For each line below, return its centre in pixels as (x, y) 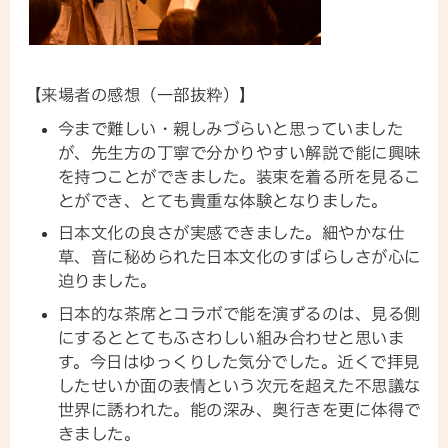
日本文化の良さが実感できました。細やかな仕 (231, 233)
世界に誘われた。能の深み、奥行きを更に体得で (239, 409)
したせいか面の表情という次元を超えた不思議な (239, 385)
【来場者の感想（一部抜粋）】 (140, 94)
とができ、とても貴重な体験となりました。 (222, 201)
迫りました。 (107, 281)
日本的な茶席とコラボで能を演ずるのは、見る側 (239, 313)
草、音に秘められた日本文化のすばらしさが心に (239, 257)
